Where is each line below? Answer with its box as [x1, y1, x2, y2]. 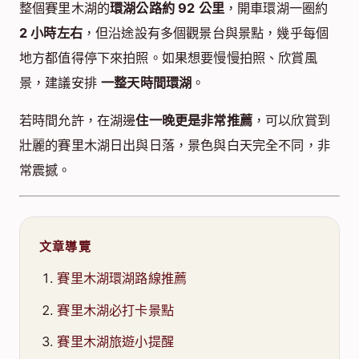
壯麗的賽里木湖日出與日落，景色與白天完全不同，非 [19, 137, 330, 154]
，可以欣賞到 [252, 112, 330, 129]
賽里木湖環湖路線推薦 [57, 270, 188, 287]
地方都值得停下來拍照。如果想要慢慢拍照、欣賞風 [19, 50, 317, 67]
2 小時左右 [19, 25, 83, 42]
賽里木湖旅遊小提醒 [57, 333, 174, 350]
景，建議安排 [19, 75, 102, 91]
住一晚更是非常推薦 [135, 112, 252, 129]
